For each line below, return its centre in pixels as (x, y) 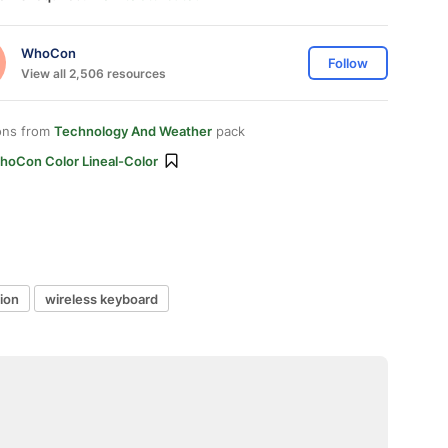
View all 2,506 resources (93, 73)
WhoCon (48, 52)
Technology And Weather (133, 131)
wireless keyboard (101, 298)
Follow (348, 63)
